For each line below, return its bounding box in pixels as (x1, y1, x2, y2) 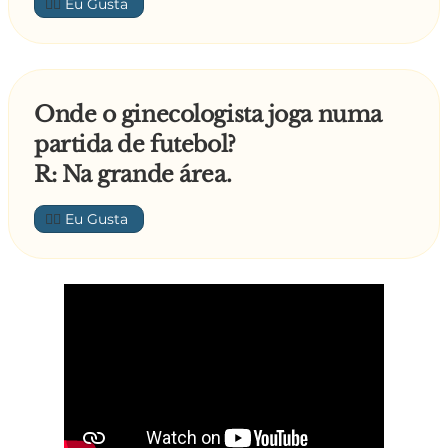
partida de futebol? (34, 131, 236, 158)
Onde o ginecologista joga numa (34, 101, 382, 128)
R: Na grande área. (34, 161, 232, 188)
